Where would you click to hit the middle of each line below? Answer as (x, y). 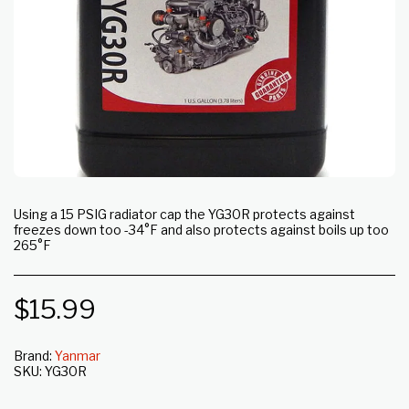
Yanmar (78, 356)
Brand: (33, 356)
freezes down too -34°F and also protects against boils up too (201, 230)
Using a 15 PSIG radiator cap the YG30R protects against (184, 214)
